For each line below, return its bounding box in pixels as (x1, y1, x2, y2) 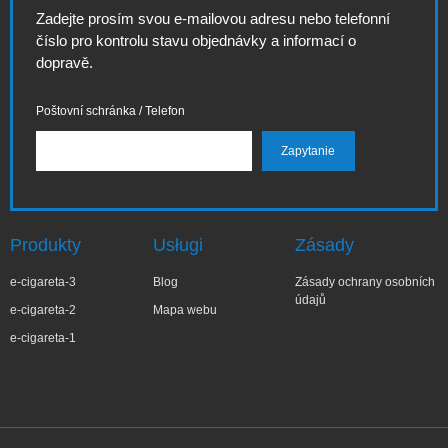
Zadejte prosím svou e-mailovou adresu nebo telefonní (36, 10, 390, 27)
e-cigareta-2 (10, 303, 76, 317)
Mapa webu (152, 303, 217, 317)
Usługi (152, 235, 203, 255)
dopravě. (36, 54, 93, 71)
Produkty (10, 235, 81, 255)
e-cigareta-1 (10, 331, 76, 345)
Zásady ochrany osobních (295, 275, 436, 289)
